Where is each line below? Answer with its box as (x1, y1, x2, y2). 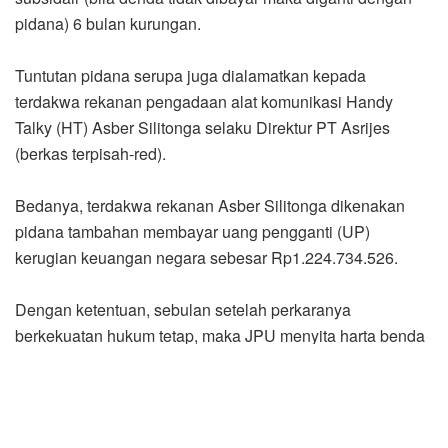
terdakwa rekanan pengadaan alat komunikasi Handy (15, 90, 393, 114)
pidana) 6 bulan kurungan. (15, 12, 201, 36)
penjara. (15, 402, 73, 426)
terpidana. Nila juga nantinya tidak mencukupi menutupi (15, 350, 409, 374)
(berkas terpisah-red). (15, 142, 166, 166)
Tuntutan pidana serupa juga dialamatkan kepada (15, 64, 366, 88)
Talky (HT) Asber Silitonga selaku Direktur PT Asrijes (15, 116, 390, 140)
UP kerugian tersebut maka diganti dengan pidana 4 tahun (15, 376, 428, 400)
